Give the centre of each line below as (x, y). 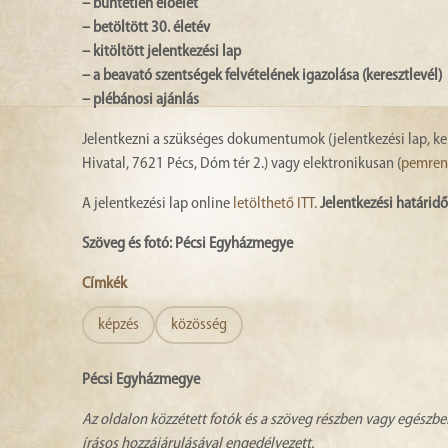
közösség (199, 325)
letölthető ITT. (275, 204)
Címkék (104, 284)
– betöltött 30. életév (146, 28)
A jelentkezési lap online (157, 204)
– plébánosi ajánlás (140, 100)
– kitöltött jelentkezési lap (161, 52)
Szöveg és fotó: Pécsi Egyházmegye (187, 244)
